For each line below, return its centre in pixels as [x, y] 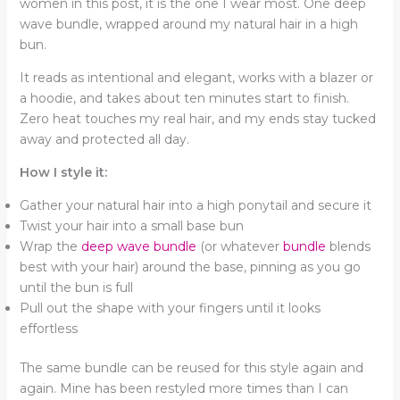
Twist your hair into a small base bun [131, 226]
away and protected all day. [104, 140]
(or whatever [237, 247]
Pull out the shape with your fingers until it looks [170, 308]
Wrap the [50, 247]
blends [348, 247]
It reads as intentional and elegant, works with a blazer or [196, 78]
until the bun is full [76, 288]
